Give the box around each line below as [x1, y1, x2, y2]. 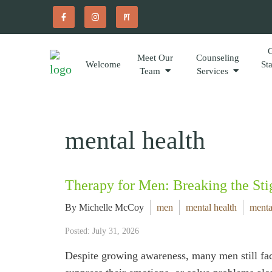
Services [196, 66, 228, 76]
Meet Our [137, 53, 173, 63]
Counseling [195, 53, 239, 63]
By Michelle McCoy [65, 202, 144, 212]
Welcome [85, 59, 121, 69]
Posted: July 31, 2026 [65, 226, 139, 236]
